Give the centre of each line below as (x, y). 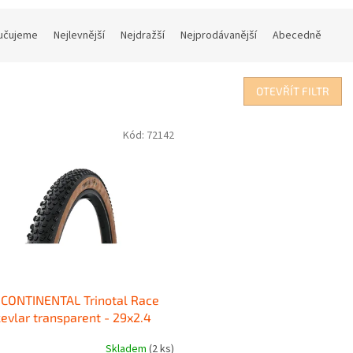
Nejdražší (143, 36)
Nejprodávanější (219, 36)
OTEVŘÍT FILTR (293, 91)
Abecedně (297, 36)
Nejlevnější (79, 36)
